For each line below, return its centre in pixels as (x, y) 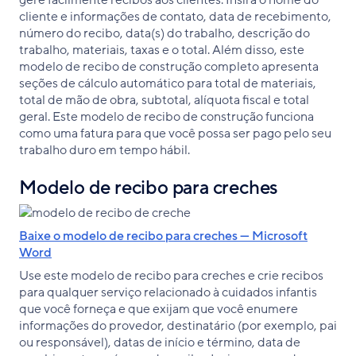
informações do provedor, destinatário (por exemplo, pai (178, 325)
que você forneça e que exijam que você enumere (159, 309)
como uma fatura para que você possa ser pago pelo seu (175, 133)
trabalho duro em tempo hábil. (104, 150)
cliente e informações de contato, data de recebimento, (175, 16)
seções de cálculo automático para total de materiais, (168, 83)
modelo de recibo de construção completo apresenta (169, 66)
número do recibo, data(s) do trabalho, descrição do (164, 33)
